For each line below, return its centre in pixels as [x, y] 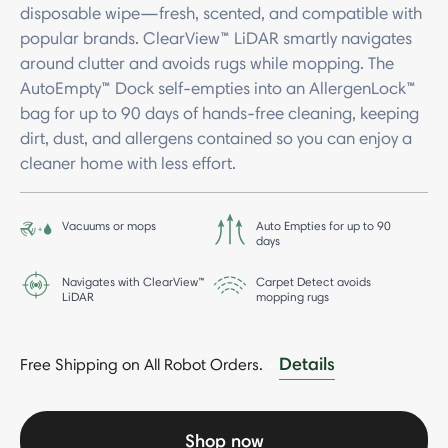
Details [307, 363]
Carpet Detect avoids [313, 281]
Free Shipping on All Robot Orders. [143, 364]
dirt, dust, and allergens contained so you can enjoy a [216, 138]
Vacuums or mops [109, 225]
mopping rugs [292, 296]
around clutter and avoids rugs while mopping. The [207, 63]
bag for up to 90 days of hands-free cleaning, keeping [219, 113]
